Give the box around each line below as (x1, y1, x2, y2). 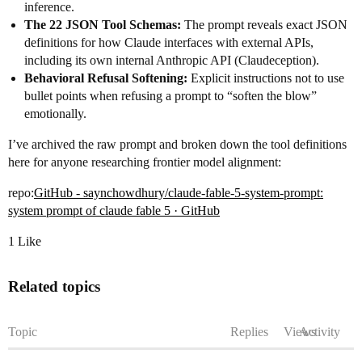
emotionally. (24, 107, 86, 120)
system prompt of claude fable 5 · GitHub (8, 204, 220, 217)
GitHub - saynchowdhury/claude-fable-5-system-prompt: (34, 186, 323, 200)
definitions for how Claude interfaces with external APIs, (24, 36, 314, 49)
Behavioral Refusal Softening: (24, 71, 187, 85)
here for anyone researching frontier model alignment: (8, 155, 281, 169)
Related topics (8, 278, 100, 295)
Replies (230, 325, 268, 339)
